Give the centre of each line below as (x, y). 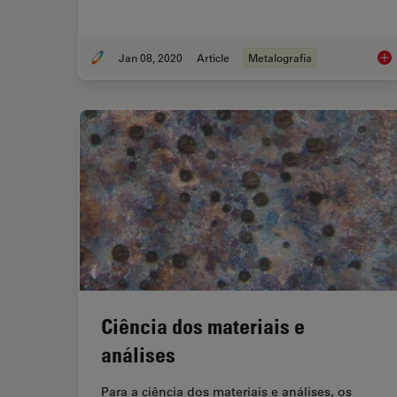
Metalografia (280, 57)
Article (213, 57)
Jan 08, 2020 (151, 57)
